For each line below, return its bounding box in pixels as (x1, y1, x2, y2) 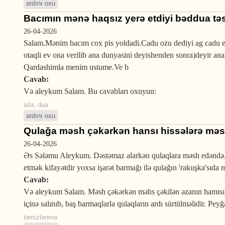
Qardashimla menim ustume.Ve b (24, 63, 129, 71)
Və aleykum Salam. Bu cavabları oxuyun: (24, 87, 156, 95)
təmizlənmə (24, 213, 57, 221)
